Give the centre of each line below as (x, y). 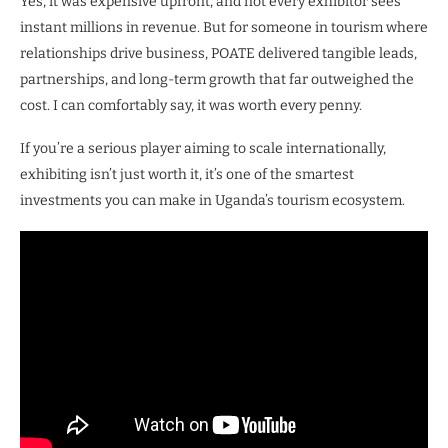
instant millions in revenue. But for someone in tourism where (224, 28)
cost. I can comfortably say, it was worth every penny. (191, 106)
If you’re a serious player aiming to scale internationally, (203, 149)
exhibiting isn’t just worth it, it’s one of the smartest (187, 175)
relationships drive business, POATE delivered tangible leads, (218, 54)
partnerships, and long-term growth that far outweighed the (217, 80)
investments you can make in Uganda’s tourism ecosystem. (212, 201)
